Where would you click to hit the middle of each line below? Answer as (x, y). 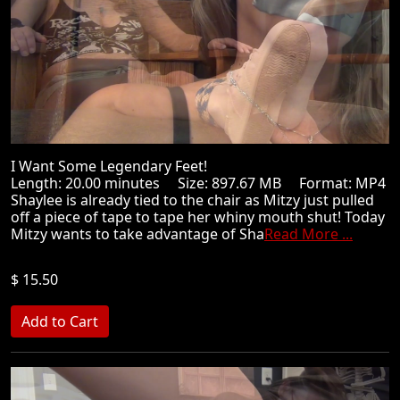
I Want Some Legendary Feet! (116, 166)
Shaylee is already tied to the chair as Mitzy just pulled (192, 200)
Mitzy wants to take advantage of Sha (137, 234)
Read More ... (308, 234)
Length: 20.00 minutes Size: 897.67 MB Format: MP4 (198, 183)
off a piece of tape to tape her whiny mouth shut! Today (198, 217)
